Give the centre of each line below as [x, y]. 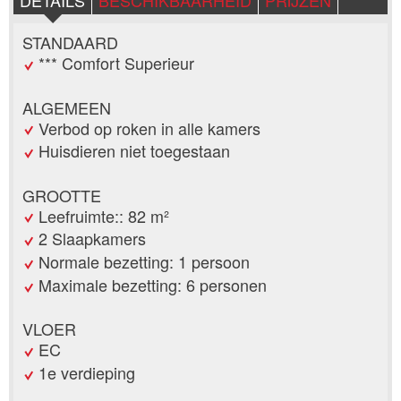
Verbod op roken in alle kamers [149, 128]
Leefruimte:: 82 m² [104, 215]
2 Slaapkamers [92, 239]
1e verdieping [87, 373]
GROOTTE [62, 195]
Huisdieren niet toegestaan [134, 151]
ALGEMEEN [67, 107]
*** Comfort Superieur [116, 63]
